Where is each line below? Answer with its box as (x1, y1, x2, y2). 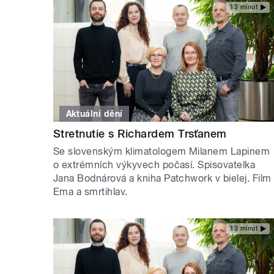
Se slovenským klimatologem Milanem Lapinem (53, 146, 270, 158)
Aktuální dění (65, 109, 123, 119)
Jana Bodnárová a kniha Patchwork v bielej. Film (53, 172, 272, 185)
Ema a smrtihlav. (53, 186, 128, 198)
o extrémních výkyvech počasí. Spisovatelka (53, 159, 256, 171)
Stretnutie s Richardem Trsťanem (53, 127, 227, 141)
